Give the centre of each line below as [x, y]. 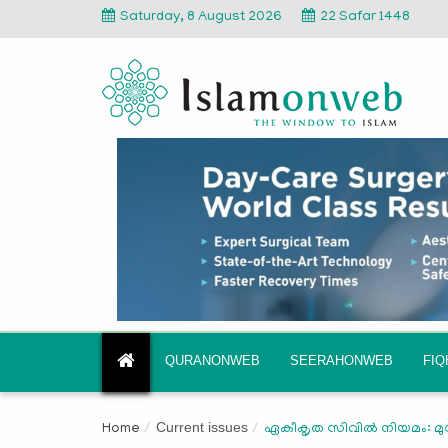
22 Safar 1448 [365, 17]
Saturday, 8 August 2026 [201, 17]
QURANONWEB [212, 360]
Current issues [202, 426]
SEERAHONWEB [341, 360]
